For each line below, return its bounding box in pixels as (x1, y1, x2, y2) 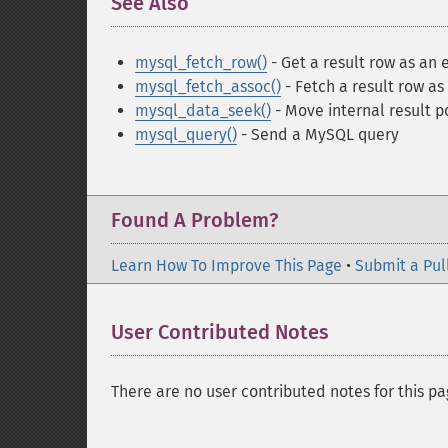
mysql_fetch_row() (135, 53, 267, 72)
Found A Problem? (111, 208, 278, 232)
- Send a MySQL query (237, 125, 399, 144)
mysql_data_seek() (135, 101, 271, 120)
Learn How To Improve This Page (111, 256, 342, 275)
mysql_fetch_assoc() (135, 77, 281, 96)
